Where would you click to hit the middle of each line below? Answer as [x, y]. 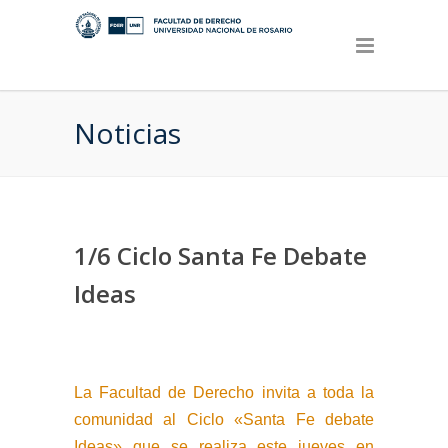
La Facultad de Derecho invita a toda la [224, 392]
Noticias [127, 133]
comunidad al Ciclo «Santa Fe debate [224, 419]
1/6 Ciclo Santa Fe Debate [220, 255]
